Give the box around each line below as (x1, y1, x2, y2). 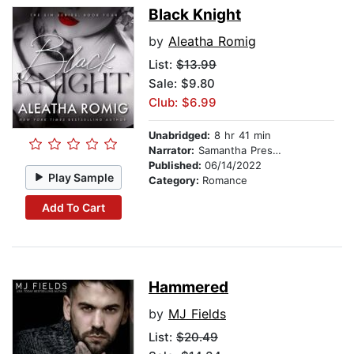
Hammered (149, 278, 228, 297)
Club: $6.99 (149, 95, 217, 111)
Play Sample (48, 170, 115, 184)
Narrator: (149, 144, 194, 157)
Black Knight (149, 6, 241, 24)
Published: (149, 159, 205, 172)
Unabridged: (149, 129, 210, 142)
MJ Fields (168, 306, 226, 322)
